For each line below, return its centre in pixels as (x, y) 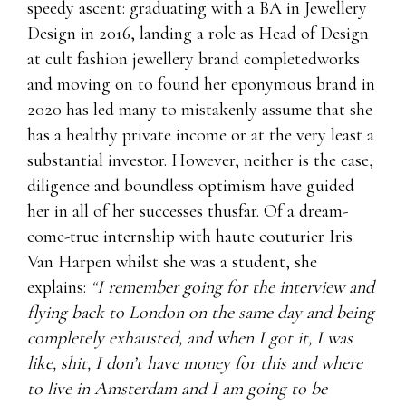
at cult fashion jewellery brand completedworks (193, 58)
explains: (59, 287)
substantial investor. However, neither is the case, (200, 160)
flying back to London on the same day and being (201, 312)
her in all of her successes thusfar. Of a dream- (188, 211)
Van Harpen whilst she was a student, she (172, 261)
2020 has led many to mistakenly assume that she (200, 109)
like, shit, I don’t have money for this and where (195, 363)
